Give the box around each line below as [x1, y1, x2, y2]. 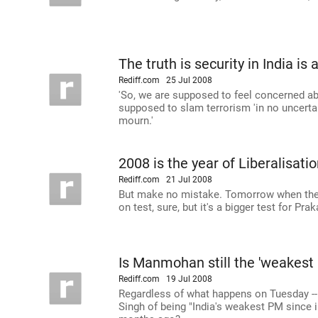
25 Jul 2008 [166, 75, 212, 85]
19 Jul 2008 [166, 274, 212, 284]
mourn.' [119, 114, 153, 127]
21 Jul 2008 [166, 175, 212, 185]
